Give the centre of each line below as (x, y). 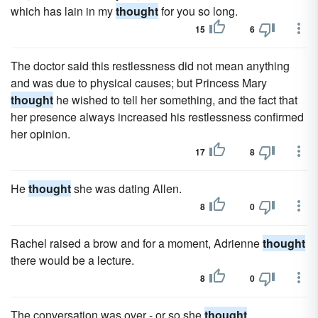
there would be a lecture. (72, 260)
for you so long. (198, 11)
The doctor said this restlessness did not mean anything (150, 66)
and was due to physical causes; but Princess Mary (139, 83)
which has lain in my (63, 11)
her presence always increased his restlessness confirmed (157, 117)
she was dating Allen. (126, 188)
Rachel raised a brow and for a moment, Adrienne (137, 243)
